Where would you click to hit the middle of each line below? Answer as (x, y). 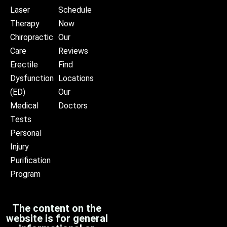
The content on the (57, 208)
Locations (76, 78)
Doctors (73, 105)
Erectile (24, 64)
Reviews (73, 51)
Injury (20, 146)
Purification (30, 160)
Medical (24, 105)
